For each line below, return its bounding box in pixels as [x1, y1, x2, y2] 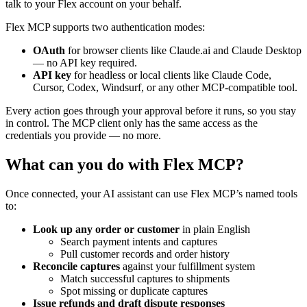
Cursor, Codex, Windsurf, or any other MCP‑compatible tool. [33, 81, 297, 93]
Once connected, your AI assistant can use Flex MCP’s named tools [5, 187, 297, 199]
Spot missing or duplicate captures [60, 284, 208, 297]
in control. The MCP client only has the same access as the [5, 116, 258, 129]
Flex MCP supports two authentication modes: [5, 21, 205, 33]
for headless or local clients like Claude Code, [71, 69, 271, 81]
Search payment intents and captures [60, 235, 217, 247]
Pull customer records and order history [60, 247, 230, 260]
